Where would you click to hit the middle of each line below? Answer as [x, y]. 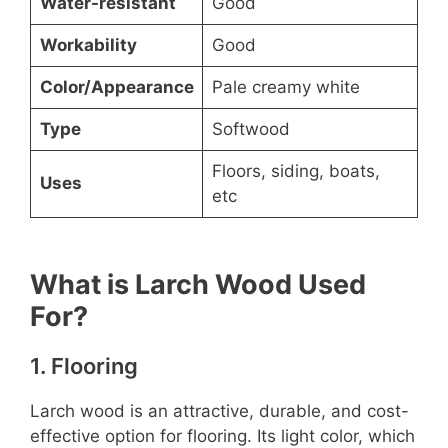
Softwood [250, 129]
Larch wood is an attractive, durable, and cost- [219, 411]
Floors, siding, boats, [295, 171]
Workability [88, 45]
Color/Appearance [116, 87]
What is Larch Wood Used [198, 285]
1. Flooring [84, 366]
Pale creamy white [285, 87]
